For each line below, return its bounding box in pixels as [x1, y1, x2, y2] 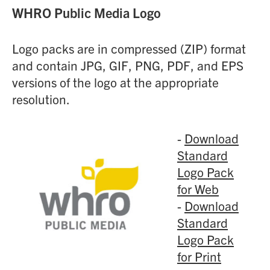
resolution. [12, 91, 70, 107]
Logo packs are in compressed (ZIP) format [12, 40, 246, 56]
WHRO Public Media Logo [12, 4, 161, 20]
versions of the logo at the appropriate [12, 74, 219, 90]
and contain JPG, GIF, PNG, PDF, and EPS [12, 57, 243, 73]
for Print [177, 248, 221, 264]
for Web [177, 181, 219, 196]
